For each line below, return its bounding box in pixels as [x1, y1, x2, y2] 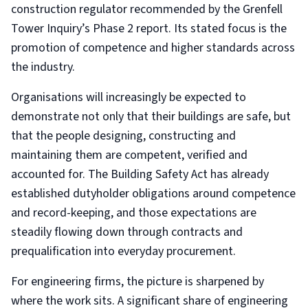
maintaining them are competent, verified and [11, 146, 247, 164]
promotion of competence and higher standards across [11, 39, 295, 56]
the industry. [11, 58, 75, 76]
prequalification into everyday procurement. [11, 243, 236, 260]
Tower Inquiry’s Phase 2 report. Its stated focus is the [11, 20, 287, 37]
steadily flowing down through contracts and [11, 223, 243, 241]
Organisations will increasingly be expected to [11, 89, 246, 106]
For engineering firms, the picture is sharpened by [11, 273, 264, 290]
